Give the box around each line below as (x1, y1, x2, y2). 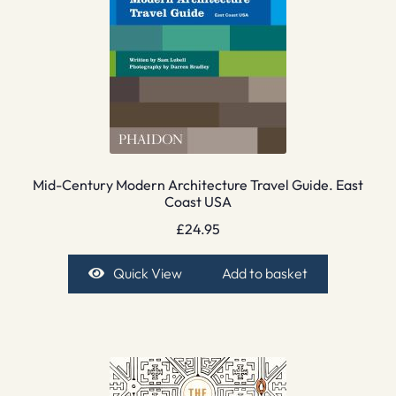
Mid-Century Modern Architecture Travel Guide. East (33, 175, 363, 194)
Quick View (112, 264, 182, 283)
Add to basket (222, 264, 308, 283)
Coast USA (164, 192, 232, 210)
